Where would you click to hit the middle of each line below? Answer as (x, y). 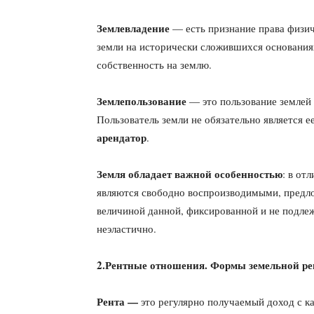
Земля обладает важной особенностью (190, 174)
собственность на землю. (154, 64)
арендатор (122, 137)
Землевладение (133, 28)
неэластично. (127, 228)
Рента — (119, 301)
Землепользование (142, 101)
